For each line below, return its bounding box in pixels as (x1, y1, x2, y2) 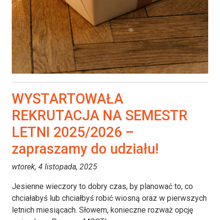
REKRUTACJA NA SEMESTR (12, 107, 188, 124)
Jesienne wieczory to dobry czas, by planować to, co (12, 181, 193, 191)
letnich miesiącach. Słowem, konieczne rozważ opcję (12, 205, 193, 215)
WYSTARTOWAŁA (12, 90, 123, 107)
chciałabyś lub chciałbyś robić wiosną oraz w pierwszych (12, 193, 207, 203)
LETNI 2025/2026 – (12, 123, 134, 140)
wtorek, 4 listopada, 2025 (12, 162, 97, 171)
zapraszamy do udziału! (12, 140, 159, 157)
